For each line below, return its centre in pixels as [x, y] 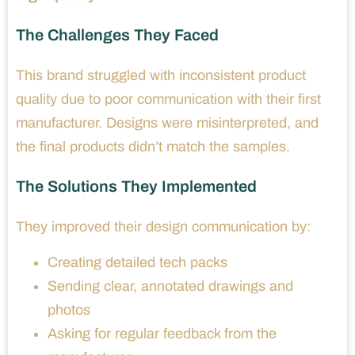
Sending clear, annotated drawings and [170, 286]
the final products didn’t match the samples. [153, 146]
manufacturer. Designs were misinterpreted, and [167, 122]
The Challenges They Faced [117, 34]
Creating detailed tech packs [137, 262]
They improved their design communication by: [163, 226]
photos [69, 309]
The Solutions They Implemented [136, 186]
